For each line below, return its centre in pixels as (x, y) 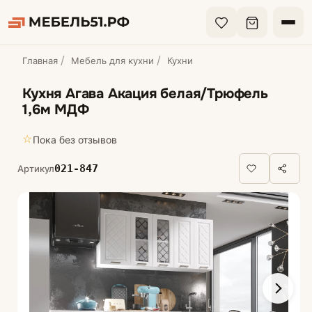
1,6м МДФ (56, 110)
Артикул (36, 168)
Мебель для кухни (113, 61)
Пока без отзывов (75, 139)
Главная (40, 61)
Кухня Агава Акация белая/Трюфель (145, 94)
